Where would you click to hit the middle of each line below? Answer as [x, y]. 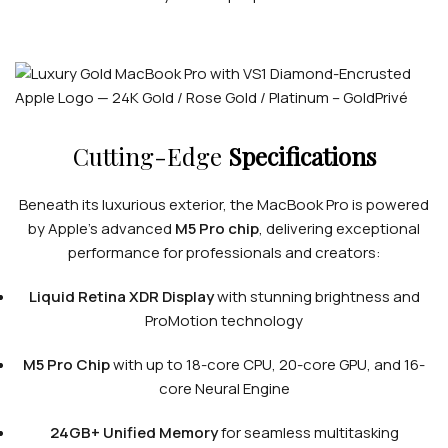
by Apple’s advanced [101, 228]
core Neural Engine [224, 388]
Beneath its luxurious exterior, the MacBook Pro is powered [224, 204]
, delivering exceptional [339, 228]
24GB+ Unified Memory [133, 432]
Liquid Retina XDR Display [121, 296]
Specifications [301, 156]
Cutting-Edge [150, 156]
